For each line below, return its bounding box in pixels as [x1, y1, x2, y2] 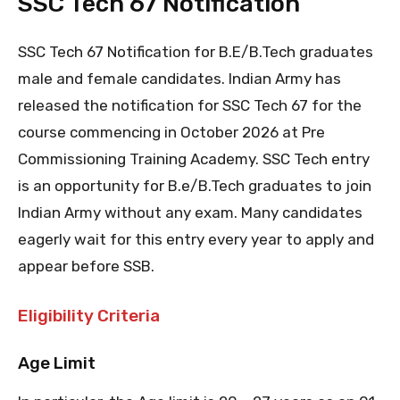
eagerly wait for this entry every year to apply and [18, 230, 374, 249]
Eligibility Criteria [18, 305, 160, 327]
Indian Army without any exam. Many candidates [18, 204, 362, 222]
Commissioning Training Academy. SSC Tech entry [18, 150, 370, 169]
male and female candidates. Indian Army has [18, 70, 341, 88]
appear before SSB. [18, 257, 154, 276]
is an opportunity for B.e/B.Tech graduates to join [18, 177, 371, 196]
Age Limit [18, 353, 96, 374]
